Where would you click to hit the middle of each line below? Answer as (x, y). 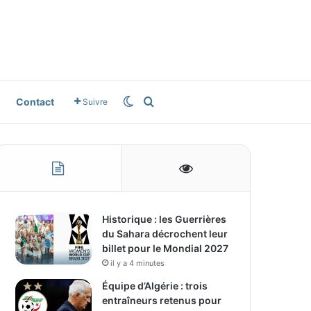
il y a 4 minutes (138, 263)
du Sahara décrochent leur (165, 233)
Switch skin (163, 102)
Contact (35, 101)
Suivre (95, 101)
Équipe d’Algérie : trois (155, 285)
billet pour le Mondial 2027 (166, 248)
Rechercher (184, 102)
